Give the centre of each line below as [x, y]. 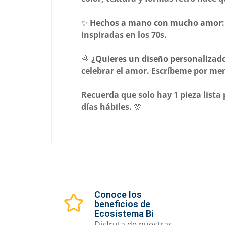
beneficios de [122, 204]
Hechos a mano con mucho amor [156, 22]
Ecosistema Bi [124, 214]
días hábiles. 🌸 [111, 107]
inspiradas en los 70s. [124, 34]
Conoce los [118, 194]
